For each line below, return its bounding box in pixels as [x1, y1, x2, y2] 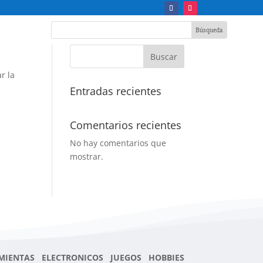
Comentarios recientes [70, 118, 182, 133]
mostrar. [70, 151, 104, 163]
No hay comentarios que [70, 137, 167, 149]
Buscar [150, 51, 177, 63]
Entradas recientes [70, 84, 162, 99]
